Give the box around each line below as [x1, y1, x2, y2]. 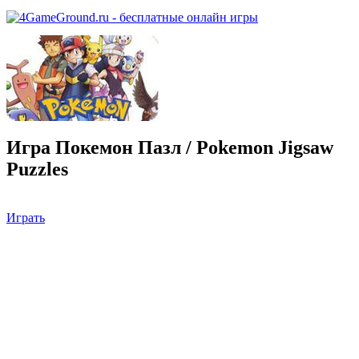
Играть [6, 210, 45, 224]
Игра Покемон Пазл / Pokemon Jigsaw [6, 136, 333, 158]
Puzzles [6, 158, 68, 179]
